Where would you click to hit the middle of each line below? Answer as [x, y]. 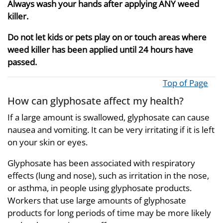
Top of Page [185, 83]
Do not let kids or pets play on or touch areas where [107, 37]
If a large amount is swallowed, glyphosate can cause [109, 117]
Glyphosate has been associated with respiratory [101, 163]
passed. [22, 62]
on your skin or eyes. [48, 142]
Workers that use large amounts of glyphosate [97, 201]
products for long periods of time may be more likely [109, 213]
